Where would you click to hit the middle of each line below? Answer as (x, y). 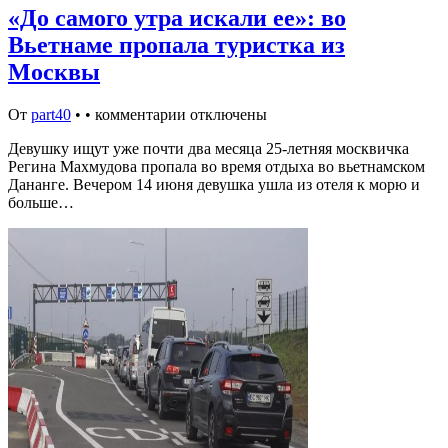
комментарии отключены (181, 114)
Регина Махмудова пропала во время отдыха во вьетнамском (216, 166)
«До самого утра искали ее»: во (177, 18)
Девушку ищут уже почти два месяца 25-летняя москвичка (208, 148)
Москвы (54, 72)
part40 (51, 114)
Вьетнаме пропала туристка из (176, 45)
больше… (41, 202)
